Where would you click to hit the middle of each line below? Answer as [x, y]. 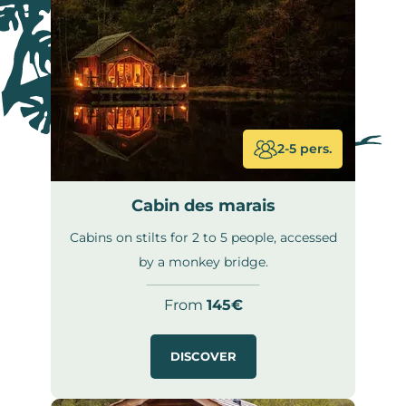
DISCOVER [203, 356]
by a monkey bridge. [203, 262]
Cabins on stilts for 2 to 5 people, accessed [203, 237]
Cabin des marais [203, 206]
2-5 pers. [304, 149]
